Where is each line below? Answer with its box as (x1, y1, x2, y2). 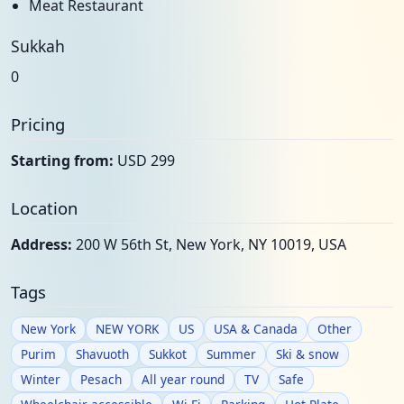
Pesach (80, 371, 122, 388)
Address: (11, 234, 72, 254)
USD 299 (114, 151, 175, 170)
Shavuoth (76, 345, 129, 363)
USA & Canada (214, 320, 298, 337)
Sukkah (11, 35, 65, 57)
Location (11, 197, 78, 219)
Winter (21, 371, 60, 388)
